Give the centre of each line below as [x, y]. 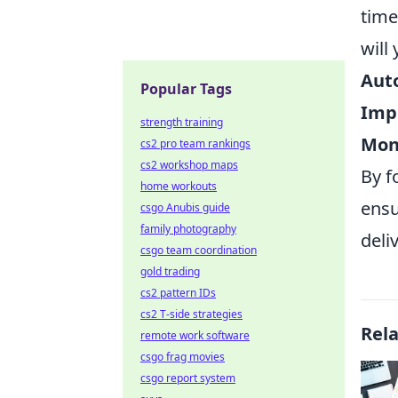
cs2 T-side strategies [191, 314]
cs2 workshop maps [189, 165]
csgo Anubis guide [185, 207]
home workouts [179, 186]
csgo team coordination [199, 250]
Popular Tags [186, 89]
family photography [188, 229]
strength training [182, 122]
